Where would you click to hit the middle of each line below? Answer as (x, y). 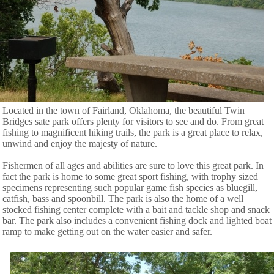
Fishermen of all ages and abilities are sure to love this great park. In (133, 165)
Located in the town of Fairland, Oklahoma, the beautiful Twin (124, 110)
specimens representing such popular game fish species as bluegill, (130, 187)
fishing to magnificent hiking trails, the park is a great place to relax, (133, 132)
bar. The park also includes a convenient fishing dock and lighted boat (137, 220)
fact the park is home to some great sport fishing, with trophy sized (130, 176)
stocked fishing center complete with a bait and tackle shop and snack (136, 209)
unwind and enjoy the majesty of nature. (80, 143)
